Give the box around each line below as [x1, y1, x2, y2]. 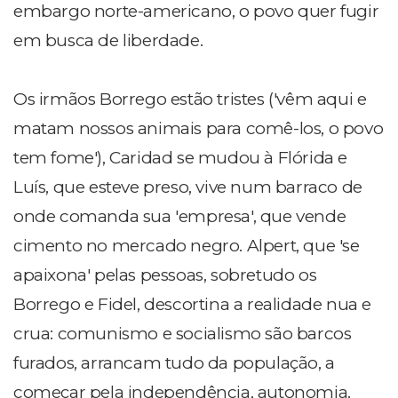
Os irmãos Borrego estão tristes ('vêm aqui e [13, 89, 367, 110]
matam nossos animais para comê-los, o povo [13, 118, 384, 139]
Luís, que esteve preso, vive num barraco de [13, 177, 362, 198]
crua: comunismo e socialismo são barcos [13, 323, 352, 345]
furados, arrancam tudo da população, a [13, 353, 335, 374]
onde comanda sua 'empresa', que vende [13, 206, 346, 227]
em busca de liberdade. [13, 30, 203, 52]
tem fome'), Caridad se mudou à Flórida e [13, 147, 348, 169]
